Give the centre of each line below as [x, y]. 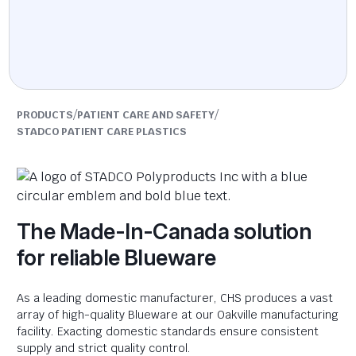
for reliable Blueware [116, 258]
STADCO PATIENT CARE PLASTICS [102, 132]
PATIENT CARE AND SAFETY [146, 115]
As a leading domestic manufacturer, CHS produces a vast [175, 298]
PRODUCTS [45, 115]
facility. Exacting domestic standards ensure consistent [168, 331]
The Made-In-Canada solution [164, 232]
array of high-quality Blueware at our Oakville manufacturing [178, 315]
